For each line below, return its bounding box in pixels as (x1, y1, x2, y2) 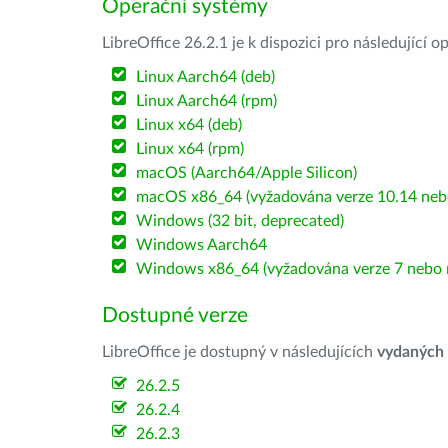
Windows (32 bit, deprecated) (136, 213, 345, 229)
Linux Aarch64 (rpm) (136, 93, 278, 109)
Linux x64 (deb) (136, 117, 243, 133)
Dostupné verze (102, 305, 248, 326)
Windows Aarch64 (136, 237, 268, 253)
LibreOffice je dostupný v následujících (102, 344, 377, 360)
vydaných (377, 344, 444, 360)
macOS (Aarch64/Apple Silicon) (136, 165, 358, 181)
